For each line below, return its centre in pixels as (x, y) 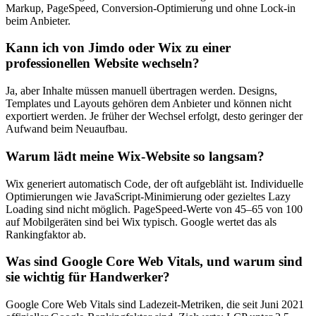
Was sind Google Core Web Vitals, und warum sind (154, 262)
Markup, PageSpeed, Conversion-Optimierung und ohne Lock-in (151, 8)
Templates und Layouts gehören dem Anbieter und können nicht (148, 104)
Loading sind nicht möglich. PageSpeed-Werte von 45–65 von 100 (154, 209)
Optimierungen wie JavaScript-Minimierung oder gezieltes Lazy (148, 196)
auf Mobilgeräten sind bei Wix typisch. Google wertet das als (141, 221)
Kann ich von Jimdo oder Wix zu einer (118, 48)
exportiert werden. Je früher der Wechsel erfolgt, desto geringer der (154, 116)
